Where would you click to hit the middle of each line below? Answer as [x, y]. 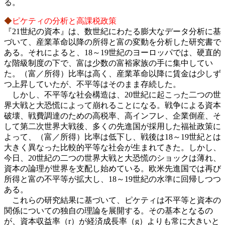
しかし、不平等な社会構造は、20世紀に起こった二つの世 [113, 95]
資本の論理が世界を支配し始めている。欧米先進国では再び [113, 169]
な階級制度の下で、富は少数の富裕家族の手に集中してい [108, 63]
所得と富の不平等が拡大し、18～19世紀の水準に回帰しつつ [113, 179]
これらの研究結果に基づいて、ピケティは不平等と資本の [113, 200]
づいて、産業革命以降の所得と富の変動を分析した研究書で [113, 42]
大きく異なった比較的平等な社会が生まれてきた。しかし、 [113, 148]
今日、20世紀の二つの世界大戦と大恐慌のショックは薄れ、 [113, 158]
